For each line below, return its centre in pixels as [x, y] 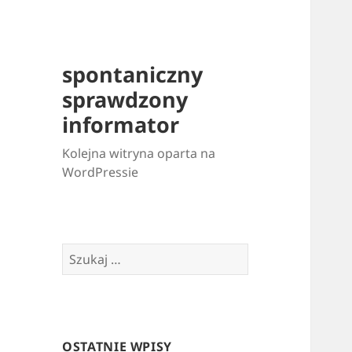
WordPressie [101, 172]
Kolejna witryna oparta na [139, 154]
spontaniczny [133, 75]
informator [121, 125]
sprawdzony [125, 100]
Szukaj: [83, 253]
